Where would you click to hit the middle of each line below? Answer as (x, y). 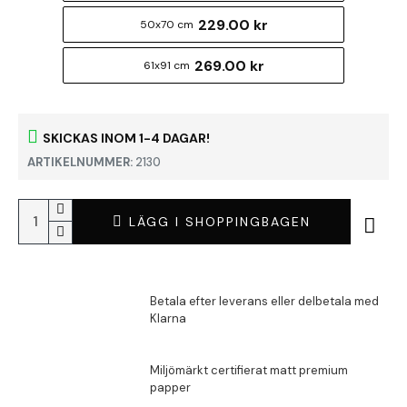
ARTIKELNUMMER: (80, 162)
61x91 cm (166, 65)
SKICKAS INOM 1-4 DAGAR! (126, 138)
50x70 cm (166, 25)
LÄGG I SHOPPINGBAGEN (219, 221)
